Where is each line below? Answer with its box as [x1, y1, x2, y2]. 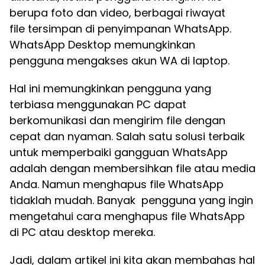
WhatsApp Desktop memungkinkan [9, 37, 195, 52]
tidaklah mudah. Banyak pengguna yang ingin [9, 193, 253, 208]
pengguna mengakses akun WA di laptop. [9, 53, 230, 68]
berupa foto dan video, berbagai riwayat [9, 5, 225, 20]
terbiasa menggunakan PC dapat [9, 97, 186, 112]
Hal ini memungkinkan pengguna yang [9, 81, 211, 96]
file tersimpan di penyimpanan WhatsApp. [9, 21, 231, 36]
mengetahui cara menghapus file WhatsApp [9, 209, 245, 224]
